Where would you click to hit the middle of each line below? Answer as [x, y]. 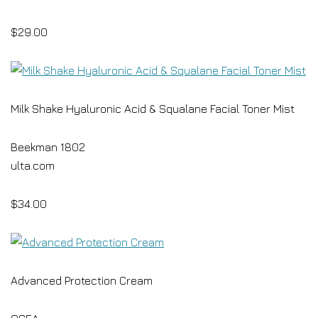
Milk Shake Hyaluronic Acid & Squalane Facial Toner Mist [153, 109]
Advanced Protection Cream [82, 280]
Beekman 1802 [48, 147]
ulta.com [33, 165]
